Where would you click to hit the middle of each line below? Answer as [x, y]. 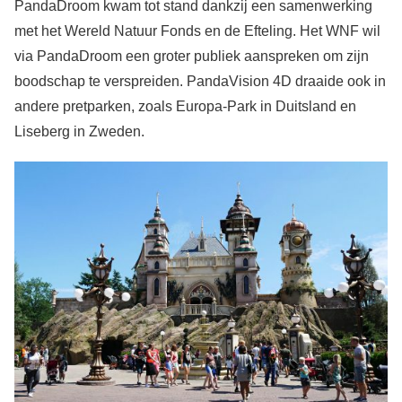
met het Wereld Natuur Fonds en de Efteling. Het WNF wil [197, 31]
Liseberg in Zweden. [79, 131]
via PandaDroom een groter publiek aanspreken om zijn [192, 56]
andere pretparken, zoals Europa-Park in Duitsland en [185, 106]
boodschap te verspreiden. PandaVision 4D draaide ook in [200, 81]
